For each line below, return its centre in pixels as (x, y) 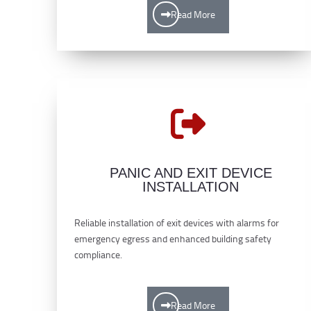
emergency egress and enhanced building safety (173, 238)
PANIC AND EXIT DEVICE (191, 173)
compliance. (98, 254)
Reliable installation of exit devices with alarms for (177, 222)
